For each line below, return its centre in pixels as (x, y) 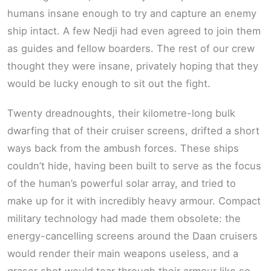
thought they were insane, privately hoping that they (133, 66)
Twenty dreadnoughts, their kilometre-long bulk (121, 113)
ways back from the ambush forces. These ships (123, 149)
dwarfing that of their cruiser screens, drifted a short (133, 131)
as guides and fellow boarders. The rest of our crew (131, 48)
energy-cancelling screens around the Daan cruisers (132, 236)
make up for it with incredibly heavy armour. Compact (134, 201)
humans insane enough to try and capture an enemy (132, 13)
